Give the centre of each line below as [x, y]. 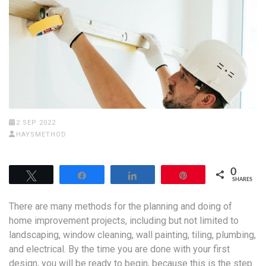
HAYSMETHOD [41, 134]
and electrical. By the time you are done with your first [119, 249]
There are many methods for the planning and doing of [121, 206]
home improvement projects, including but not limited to [124, 220]
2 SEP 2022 [36, 122]
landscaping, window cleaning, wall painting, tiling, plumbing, [132, 235]
